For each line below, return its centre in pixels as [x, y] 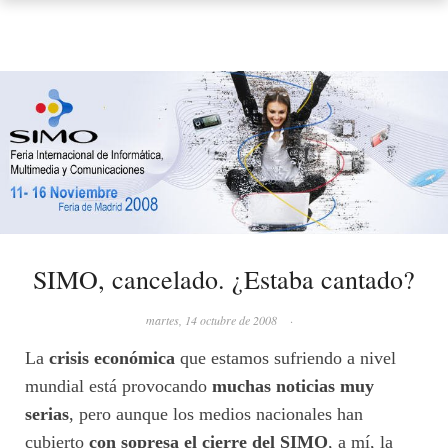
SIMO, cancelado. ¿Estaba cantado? [224, 279]
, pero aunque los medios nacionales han [216, 414]
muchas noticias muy [293, 386]
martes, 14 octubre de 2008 [211, 320]
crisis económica [112, 358]
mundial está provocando [118, 386]
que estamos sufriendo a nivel [285, 358]
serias [47, 414]
